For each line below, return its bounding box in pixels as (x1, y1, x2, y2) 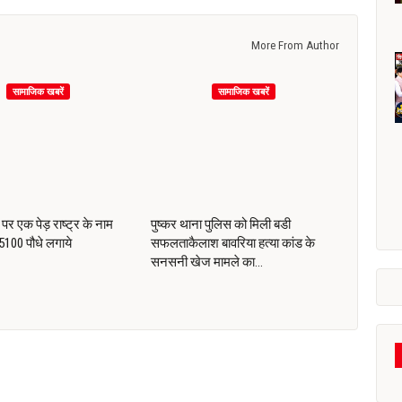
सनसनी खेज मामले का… (150, 254, 263, 271)
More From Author (251, 38, 340, 52)
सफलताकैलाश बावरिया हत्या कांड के (150, 235, 315, 252)
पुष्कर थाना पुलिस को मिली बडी (150, 216, 291, 233)
